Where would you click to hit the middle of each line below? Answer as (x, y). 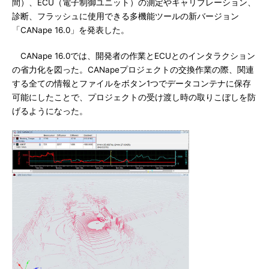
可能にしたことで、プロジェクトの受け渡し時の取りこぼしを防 (134, 97)
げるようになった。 (50, 111)
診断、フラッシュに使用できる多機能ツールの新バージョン (125, 16)
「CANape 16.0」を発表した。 (71, 30)
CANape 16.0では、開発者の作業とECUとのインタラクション (134, 56)
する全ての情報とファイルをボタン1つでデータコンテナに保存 (131, 83)
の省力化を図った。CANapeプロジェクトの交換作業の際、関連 (133, 70)
